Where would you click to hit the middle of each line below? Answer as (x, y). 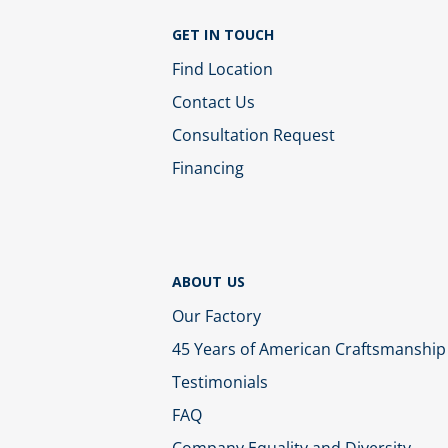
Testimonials (220, 381)
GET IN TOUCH (223, 34)
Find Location (222, 68)
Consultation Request (253, 134)
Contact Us (213, 101)
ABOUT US (208, 281)
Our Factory (216, 315)
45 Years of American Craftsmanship (309, 348)
